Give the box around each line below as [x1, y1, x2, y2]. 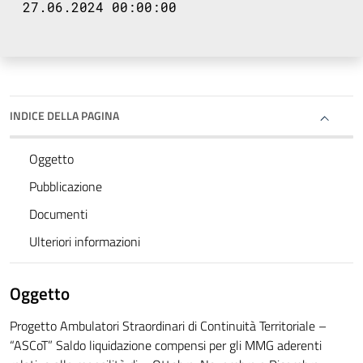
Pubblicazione [29, 177, 102, 197]
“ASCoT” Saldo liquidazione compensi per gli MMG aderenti [10, 335, 322, 356]
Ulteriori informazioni [29, 232, 140, 252]
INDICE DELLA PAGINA [10, 107, 119, 125]
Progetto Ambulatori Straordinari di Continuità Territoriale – [10, 316, 327, 336]
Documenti [29, 204, 88, 224]
